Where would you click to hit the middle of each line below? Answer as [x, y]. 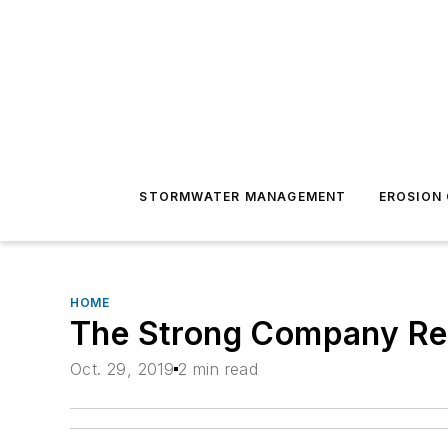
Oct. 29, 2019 [122, 369]
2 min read [218, 369]
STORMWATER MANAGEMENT [243, 196]
